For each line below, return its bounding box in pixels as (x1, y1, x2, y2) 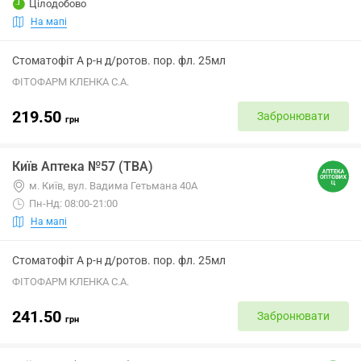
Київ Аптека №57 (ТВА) (12, 159, 153, 174)
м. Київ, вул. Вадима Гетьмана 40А (29, 180, 197, 192)
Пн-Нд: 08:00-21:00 (29, 197, 118, 210)
